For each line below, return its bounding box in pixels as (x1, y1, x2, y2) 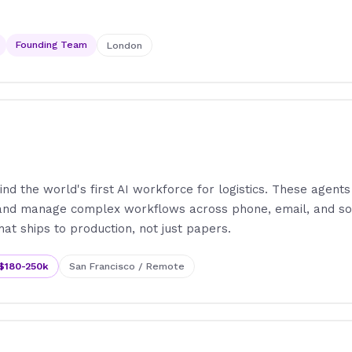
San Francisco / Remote (68, 259, 185, 272)
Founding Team (15, 38, 87, 50)
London (106, 38, 142, 51)
